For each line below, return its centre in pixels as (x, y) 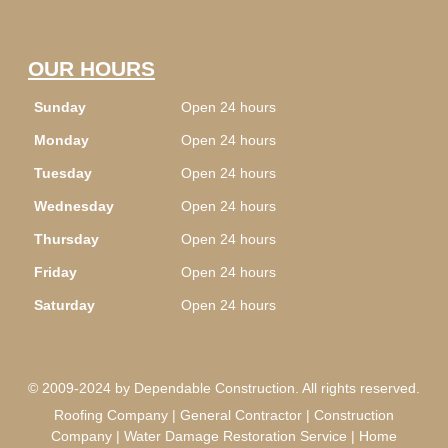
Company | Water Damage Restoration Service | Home (224, 435)
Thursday (66, 238)
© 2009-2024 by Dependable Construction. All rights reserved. (224, 387)
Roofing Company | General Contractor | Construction (224, 414)
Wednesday (74, 205)
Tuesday (63, 172)
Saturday (64, 304)
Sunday (60, 106)
